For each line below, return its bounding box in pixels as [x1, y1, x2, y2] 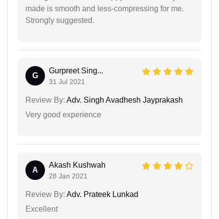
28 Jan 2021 [49, 172, 88, 180]
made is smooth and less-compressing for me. [25, 4, 184, 13]
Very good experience [25, 110, 101, 119]
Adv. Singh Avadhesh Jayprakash [65, 96, 183, 105]
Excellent [25, 205, 58, 214]
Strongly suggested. [25, 16, 94, 25]
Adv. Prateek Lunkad [65, 190, 138, 199]
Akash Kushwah [49, 161, 106, 170]
